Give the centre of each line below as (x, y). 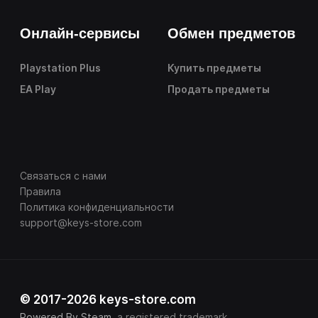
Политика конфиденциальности (97, 207)
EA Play (38, 89)
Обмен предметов (231, 34)
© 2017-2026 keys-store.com (108, 300)
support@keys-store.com (81, 223)
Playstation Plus (60, 68)
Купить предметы (214, 68)
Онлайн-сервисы (80, 34)
